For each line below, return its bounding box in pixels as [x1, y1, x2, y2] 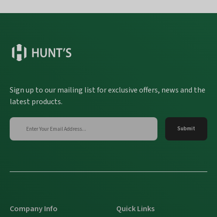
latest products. [10, 96, 62, 108]
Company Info [10, 203, 58, 215]
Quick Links [116, 203, 155, 215]
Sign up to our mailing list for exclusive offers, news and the [10, 85, 205, 96]
